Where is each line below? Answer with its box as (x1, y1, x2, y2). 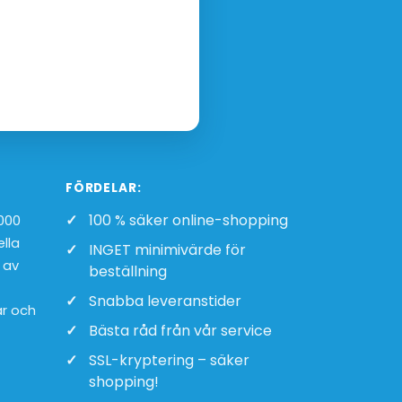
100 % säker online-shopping (89, 210, 288, 231)
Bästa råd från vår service (89, 320, 272, 341)
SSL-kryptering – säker (89, 350, 249, 371)
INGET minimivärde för (89, 240, 246, 260)
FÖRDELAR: (66, 179, 142, 197)
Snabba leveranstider (89, 291, 241, 311)
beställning (89, 261, 167, 282)
